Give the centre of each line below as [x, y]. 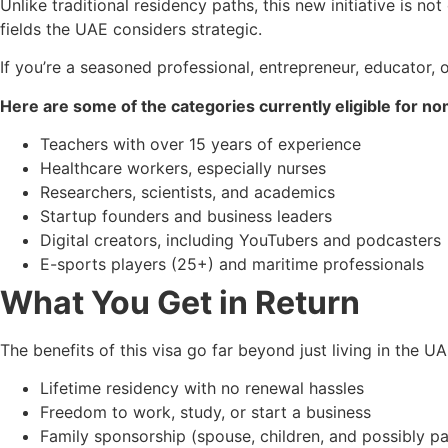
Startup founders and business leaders [186, 215]
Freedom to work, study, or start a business [205, 412]
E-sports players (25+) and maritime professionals [232, 263]
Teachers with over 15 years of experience [200, 143]
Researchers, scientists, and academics [187, 191]
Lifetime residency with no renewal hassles [202, 388]
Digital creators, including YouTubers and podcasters [240, 239]
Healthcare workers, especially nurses [183, 167]
